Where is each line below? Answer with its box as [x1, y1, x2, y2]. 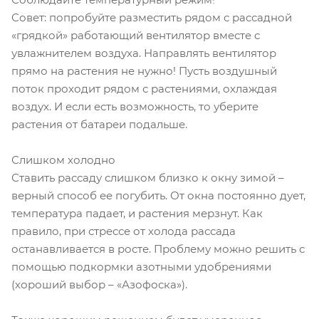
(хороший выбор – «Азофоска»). [11, 277, 187, 291]
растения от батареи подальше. [11, 117, 187, 131]
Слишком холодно [11, 152, 115, 167]
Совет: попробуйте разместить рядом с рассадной [11, 10, 292, 24]
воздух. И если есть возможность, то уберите [11, 99, 258, 113]
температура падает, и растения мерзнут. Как [11, 206, 263, 220]
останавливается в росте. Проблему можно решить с [11, 241, 305, 256]
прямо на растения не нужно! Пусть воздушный [11, 63, 277, 78]
